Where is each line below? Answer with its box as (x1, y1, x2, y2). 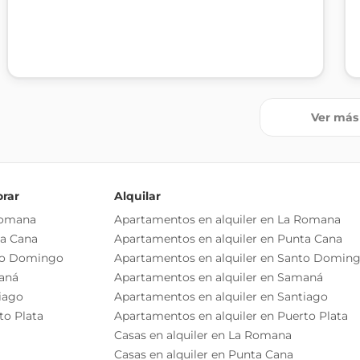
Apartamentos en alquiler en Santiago (114, 289, 328, 304)
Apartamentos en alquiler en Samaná (114, 270, 323, 284)
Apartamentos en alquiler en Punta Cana (114, 231, 342, 246)
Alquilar (114, 189, 161, 203)
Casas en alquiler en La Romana (114, 328, 292, 342)
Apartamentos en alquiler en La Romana (114, 212, 341, 227)
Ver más (310, 110, 358, 125)
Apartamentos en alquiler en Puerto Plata (114, 309, 348, 323)
